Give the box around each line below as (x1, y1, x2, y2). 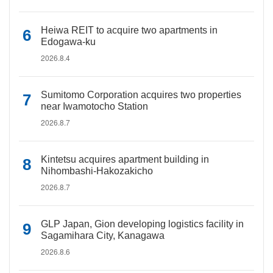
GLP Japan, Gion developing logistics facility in (41, 219, 244, 229)
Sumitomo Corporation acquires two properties (41, 90, 241, 100)
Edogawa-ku (41, 37, 96, 47)
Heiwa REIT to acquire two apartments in (41, 25, 218, 35)
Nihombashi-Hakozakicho (41, 166, 153, 176)
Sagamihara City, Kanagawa (41, 230, 165, 241)
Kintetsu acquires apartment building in (41, 154, 209, 165)
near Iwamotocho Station (41, 101, 148, 112)
